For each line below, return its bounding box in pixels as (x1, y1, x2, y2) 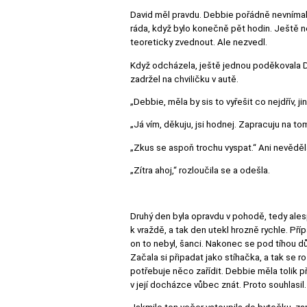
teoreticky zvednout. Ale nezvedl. (130, 37, 267, 48)
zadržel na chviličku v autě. (130, 73, 238, 84)
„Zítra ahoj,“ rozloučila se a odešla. (130, 164, 270, 175)
